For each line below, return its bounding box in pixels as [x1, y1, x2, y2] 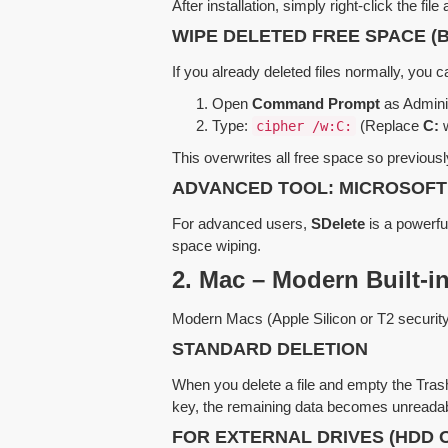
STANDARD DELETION [172, 338, 368, 359]
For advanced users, [172, 214, 311, 232]
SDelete [311, 214, 365, 232]
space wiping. [172, 236, 261, 254]
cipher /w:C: [256, 117, 352, 134]
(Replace [356, 116, 423, 134]
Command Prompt [252, 94, 380, 112]
